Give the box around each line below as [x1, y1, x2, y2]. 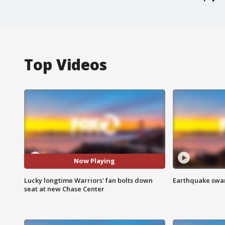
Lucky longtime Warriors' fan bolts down [24, 175, 153, 185]
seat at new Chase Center [24, 184, 104, 193]
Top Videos [24, 54, 107, 75]
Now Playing [74, 156, 116, 166]
